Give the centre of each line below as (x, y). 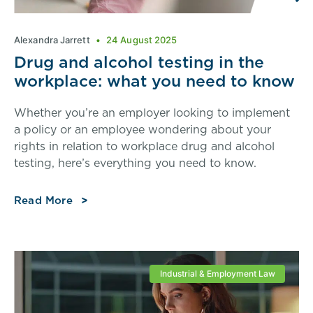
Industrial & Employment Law (217, 274)
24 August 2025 (140, 40)
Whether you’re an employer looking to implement (152, 113)
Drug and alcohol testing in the (139, 62)
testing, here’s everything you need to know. (135, 163)
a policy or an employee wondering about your (143, 130)
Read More (43, 201)
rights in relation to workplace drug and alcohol (144, 146)
